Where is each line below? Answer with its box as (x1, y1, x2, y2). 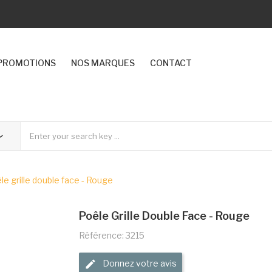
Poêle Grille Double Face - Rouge (78, 209, 250, 222)
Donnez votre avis (102, 258, 177, 268)
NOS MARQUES (71, 58, 135, 68)
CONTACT (150, 58, 192, 68)
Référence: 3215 (78, 230, 144, 240)
